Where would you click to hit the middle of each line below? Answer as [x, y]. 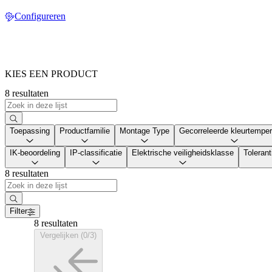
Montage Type [144, 131]
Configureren [40, 16]
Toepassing [30, 131]
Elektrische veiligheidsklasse [183, 153]
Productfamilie [85, 131]
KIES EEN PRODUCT [51, 74]
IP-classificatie [96, 153]
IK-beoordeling [35, 153]
